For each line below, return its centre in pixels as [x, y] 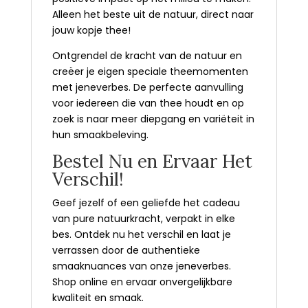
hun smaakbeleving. [101, 134]
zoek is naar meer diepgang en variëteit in [153, 119]
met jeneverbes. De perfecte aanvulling [147, 87]
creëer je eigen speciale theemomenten [150, 71]
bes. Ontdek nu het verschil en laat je [141, 234]
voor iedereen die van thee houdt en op [148, 103]
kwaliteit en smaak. [99, 297]
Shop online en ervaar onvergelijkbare [142, 282]
